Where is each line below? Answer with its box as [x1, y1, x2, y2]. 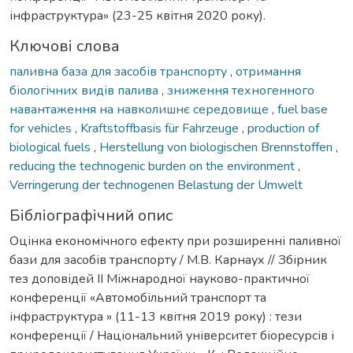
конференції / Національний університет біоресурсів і [9, 326, 334, 344]
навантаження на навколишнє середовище [9, 100, 272, 118]
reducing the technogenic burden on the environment [9, 157, 298, 175]
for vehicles [9, 119, 75, 137]
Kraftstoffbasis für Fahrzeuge [80, 119, 242, 137]
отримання [236, 62, 301, 80]
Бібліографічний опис [9, 204, 173, 226]
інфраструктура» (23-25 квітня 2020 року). [9, 6, 266, 24]
